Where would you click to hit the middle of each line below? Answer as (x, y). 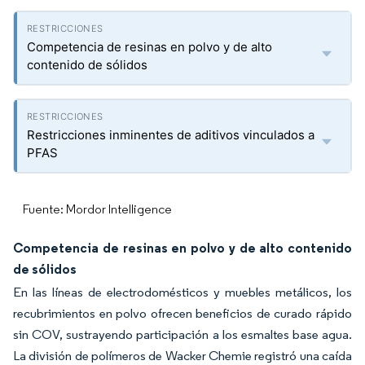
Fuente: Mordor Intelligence (97, 209)
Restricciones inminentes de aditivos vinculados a (171, 135)
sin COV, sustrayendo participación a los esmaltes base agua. (182, 334)
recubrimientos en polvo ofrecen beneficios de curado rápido (182, 313)
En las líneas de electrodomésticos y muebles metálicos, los (182, 292)
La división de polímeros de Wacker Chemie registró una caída (182, 356)
